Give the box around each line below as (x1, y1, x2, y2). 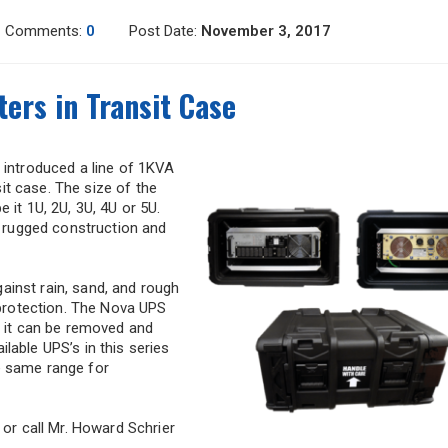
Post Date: (129, 22, 201, 41)
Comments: (5, 22, 86, 41)
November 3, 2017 (201, 22, 331, 41)
